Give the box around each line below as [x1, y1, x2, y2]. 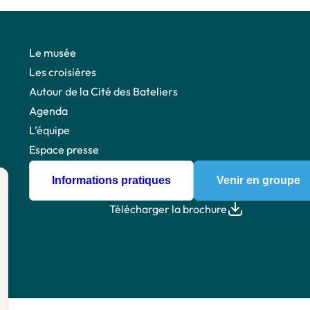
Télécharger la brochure [109, 201, 227, 216]
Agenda [29, 103, 68, 118]
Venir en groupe [217, 174, 300, 186]
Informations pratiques [52, 174, 171, 186]
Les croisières [29, 64, 96, 79]
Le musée [29, 45, 76, 60]
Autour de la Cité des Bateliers [29, 84, 178, 98]
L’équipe [29, 122, 70, 137]
